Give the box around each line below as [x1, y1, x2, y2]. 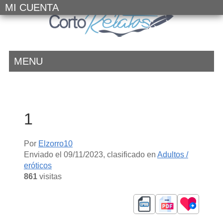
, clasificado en [103, 150, 157, 159]
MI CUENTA [5, 2, 59, 13]
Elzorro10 [38, 139, 73, 148]
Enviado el [23, 150, 64, 159]
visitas [37, 172, 62, 181]
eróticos [23, 161, 52, 170]
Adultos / [157, 150, 188, 159]
